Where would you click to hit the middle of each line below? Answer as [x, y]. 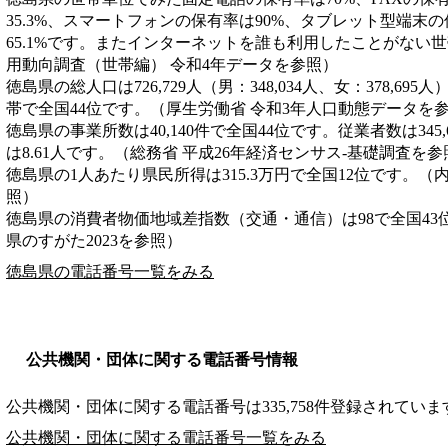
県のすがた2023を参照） [94, 240]
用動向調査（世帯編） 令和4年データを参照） [172, 64]
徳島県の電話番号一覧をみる [110, 271]
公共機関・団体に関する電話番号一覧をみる [166, 437]
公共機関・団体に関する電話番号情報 [162, 359]
